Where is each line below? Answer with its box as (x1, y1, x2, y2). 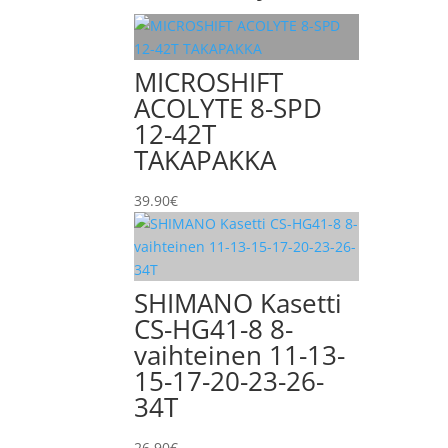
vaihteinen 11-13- (134, 337, 346, 373)
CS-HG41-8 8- (134, 311, 294, 347)
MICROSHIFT (134, 64, 284, 100)
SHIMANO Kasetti (134, 285, 343, 321)
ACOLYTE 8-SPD (134, 90, 323, 126)
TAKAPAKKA (134, 142, 277, 178)
